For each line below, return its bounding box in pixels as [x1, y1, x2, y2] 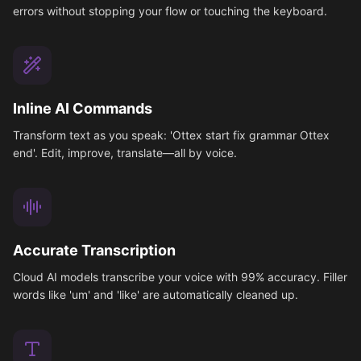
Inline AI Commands [13, 100, 152, 117]
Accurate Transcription [13, 242, 176, 259]
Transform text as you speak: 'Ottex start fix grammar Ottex [13, 128, 330, 142]
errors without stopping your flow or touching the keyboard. [13, 4, 327, 18]
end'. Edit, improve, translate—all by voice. [13, 146, 237, 160]
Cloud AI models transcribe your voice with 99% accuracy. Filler [13, 270, 347, 284]
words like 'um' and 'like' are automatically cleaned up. [13, 288, 298, 301]
